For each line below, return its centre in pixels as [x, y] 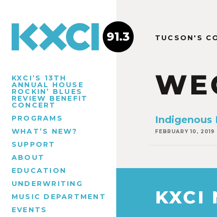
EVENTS [30, 209]
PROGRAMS [37, 118]
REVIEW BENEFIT [50, 98]
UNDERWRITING [47, 183]
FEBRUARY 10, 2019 [185, 132]
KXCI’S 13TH [39, 78]
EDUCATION [39, 170]
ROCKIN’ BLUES [47, 91]
